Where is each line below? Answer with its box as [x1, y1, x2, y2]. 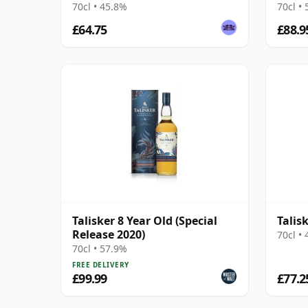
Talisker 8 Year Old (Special [72, 212, 217, 228]
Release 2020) [72, 226, 145, 242]
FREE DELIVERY [72, 259, 129, 269]
